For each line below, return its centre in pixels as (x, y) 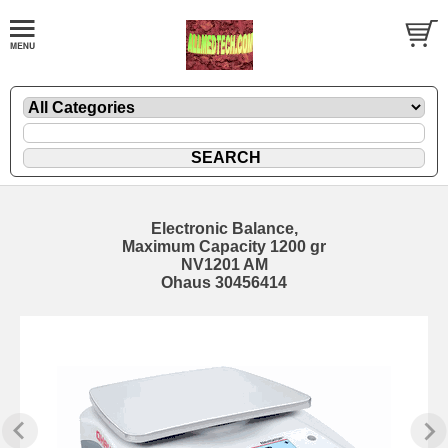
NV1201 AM (224, 264)
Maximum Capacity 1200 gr (224, 246)
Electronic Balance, (224, 228)
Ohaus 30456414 (224, 282)
